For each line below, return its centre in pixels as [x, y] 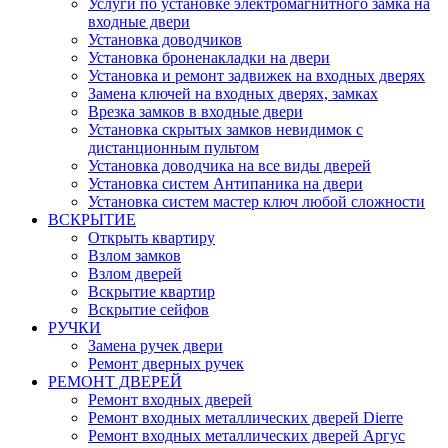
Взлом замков [134, 256]
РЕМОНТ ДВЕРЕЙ [115, 382]
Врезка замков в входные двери [195, 112]
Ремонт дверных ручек [166, 364]
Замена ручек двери [155, 346]
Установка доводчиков [165, 40]
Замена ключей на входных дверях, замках [233, 94]
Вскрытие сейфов [148, 310]
